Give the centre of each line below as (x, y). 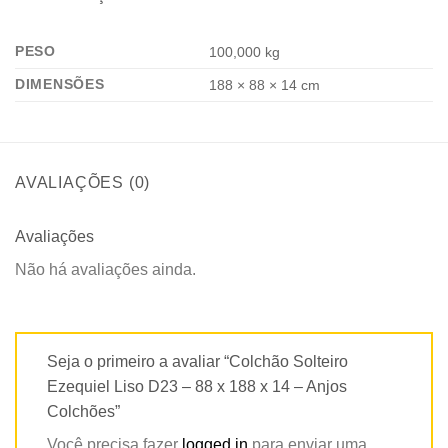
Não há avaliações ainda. (105, 269)
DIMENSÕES (60, 83)
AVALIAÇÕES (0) (83, 182)
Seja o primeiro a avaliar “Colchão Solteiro (197, 362)
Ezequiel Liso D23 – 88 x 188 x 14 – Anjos (197, 387)
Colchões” (85, 412)
